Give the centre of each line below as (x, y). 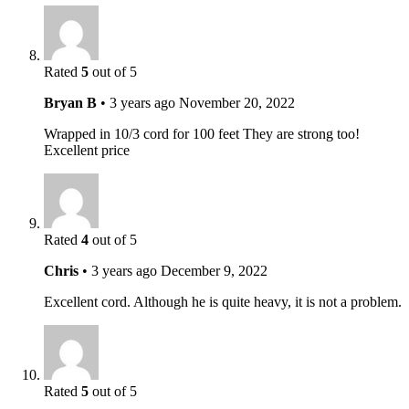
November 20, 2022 (237, 102)
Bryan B (70, 102)
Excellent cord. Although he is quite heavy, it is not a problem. (223, 301)
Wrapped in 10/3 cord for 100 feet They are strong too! (202, 133)
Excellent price (87, 150)
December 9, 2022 (214, 270)
